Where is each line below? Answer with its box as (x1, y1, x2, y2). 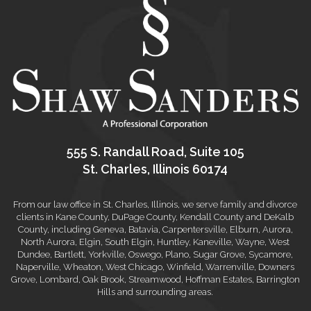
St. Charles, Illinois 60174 (83, 161, 228, 176)
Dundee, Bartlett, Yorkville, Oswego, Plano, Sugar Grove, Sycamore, (17, 249, 294, 260)
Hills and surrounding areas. (97, 286, 214, 297)
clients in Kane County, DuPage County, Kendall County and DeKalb (17, 211, 294, 222)
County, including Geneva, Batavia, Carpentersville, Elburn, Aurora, (17, 224, 293, 235)
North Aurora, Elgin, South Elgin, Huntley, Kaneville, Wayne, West (21, 236, 290, 247)
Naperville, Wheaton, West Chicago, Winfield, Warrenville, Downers (16, 261, 295, 272)
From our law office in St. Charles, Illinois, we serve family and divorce (13, 199, 298, 210)
